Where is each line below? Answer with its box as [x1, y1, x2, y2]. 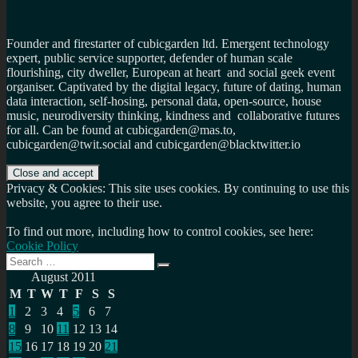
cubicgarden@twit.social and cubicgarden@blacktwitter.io [6, 137, 300, 152]
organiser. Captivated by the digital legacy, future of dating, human [6, 80, 341, 94]
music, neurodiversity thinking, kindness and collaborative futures [6, 109, 340, 123]
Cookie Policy [6, 239, 78, 253]
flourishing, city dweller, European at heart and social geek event [6, 66, 335, 80]
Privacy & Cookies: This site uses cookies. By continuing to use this [6, 181, 349, 196]
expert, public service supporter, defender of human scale [6, 51, 292, 66]
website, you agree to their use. [6, 196, 162, 210]
